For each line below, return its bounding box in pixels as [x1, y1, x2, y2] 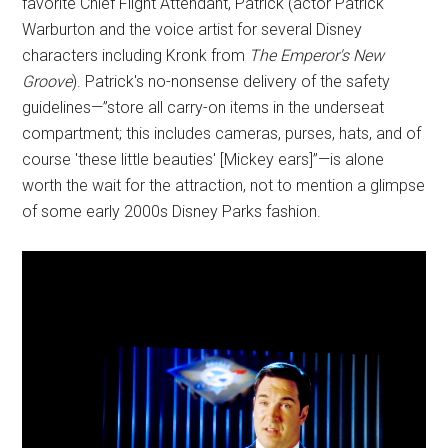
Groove [22, 72, 73, 92]
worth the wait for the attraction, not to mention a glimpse [22, 176, 426, 196]
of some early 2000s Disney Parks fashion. [22, 202, 322, 222]
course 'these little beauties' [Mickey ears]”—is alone [22, 150, 385, 170]
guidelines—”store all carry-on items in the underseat [22, 98, 385, 118]
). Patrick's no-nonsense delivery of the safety [72, 72, 391, 92]
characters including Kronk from [22, 46, 250, 66]
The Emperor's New [249, 46, 385, 66]
